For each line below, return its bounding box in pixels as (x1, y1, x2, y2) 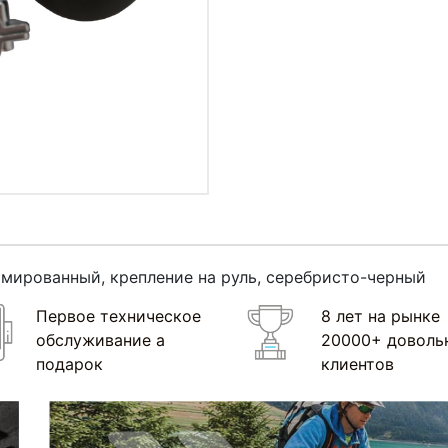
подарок (35, 353, 103, 374)
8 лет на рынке (320, 305, 440, 326)
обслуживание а (35, 329, 165, 350)
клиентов (320, 353, 394, 374)
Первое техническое (35, 305, 201, 326)
